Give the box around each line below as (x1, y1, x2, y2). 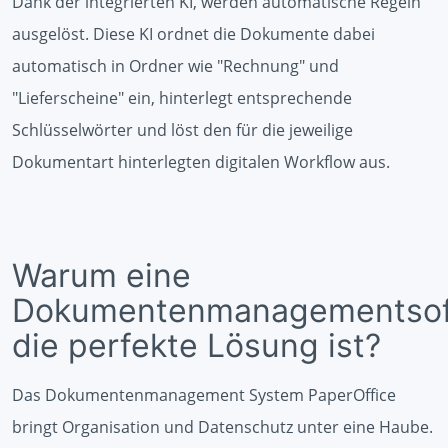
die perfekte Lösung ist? (12, 325, 381, 365)
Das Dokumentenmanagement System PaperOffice (12, 383, 396, 406)
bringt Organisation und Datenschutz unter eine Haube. (12, 415, 433, 438)
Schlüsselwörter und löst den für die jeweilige (12, 118, 353, 141)
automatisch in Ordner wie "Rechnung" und (12, 54, 339, 77)
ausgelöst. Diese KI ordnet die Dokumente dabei (12, 22, 375, 45)
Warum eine (12, 255, 191, 295)
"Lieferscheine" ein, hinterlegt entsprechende (12, 86, 352, 109)
